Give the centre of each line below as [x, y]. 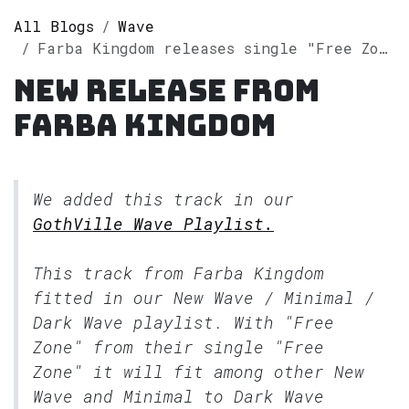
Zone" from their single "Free [178, 346]
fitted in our [103, 297]
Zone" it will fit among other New [199, 371]
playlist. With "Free [229, 322]
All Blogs [54, 26]
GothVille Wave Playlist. [153, 223]
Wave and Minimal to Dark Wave [178, 396]
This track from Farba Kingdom [178, 273]
